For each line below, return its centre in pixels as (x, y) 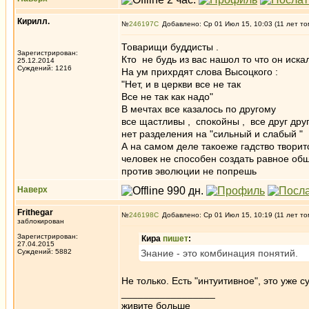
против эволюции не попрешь (189, 171)
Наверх (32, 190)
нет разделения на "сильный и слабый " (212, 134)
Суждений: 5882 (44, 251)
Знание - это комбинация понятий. (219, 253)
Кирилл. (33, 21)
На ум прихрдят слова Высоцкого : (200, 72)
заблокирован (41, 221)
